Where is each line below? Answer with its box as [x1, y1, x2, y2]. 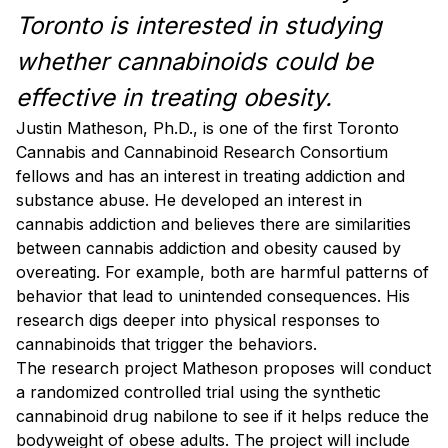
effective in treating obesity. [16, 82, 332, 112]
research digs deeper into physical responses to [16, 309, 380, 330]
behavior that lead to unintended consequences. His [16, 285, 410, 306]
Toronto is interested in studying [16, 10, 382, 40]
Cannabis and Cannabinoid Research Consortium [16, 141, 388, 162]
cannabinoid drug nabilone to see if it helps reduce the [16, 405, 429, 426]
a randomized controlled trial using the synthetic [16, 381, 381, 402]
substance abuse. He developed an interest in [16, 189, 362, 210]
